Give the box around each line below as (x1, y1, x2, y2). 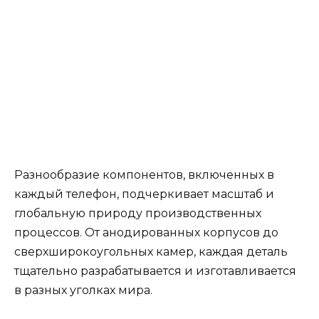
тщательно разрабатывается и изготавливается (14, 263, 296, 278)
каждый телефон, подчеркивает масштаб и (14, 187, 274, 201)
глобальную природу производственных (14, 206, 261, 220)
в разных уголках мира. (14, 283, 152, 297)
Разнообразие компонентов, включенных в (14, 167, 274, 182)
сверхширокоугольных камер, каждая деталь (14, 244, 288, 258)
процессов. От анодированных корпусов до (14, 225, 278, 239)
